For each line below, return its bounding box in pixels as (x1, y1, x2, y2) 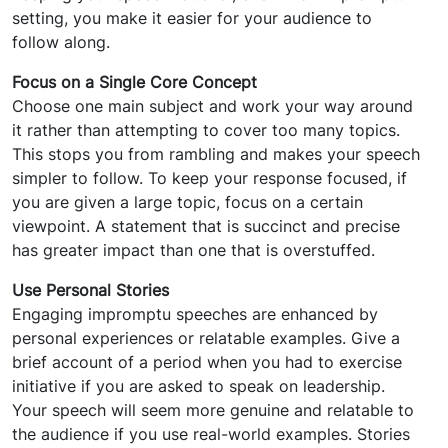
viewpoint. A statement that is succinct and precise (12, 216, 400, 237)
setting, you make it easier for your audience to (12, 8, 372, 29)
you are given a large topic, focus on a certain (12, 192, 363, 213)
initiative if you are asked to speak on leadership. (12, 376, 385, 397)
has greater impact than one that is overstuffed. (12, 240, 375, 261)
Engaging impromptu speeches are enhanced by (12, 304, 378, 325)
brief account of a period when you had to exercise (12, 352, 402, 373)
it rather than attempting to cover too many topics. (12, 120, 400, 141)
